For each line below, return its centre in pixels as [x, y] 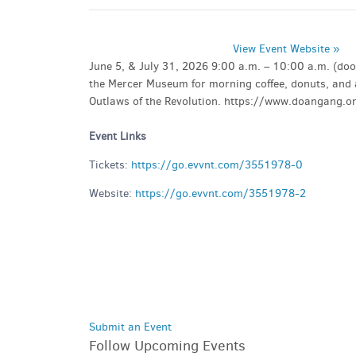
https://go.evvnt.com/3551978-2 [221, 193]
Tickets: [110, 164]
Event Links [118, 136]
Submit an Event [130, 327]
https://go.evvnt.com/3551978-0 [217, 164]
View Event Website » [286, 48]
